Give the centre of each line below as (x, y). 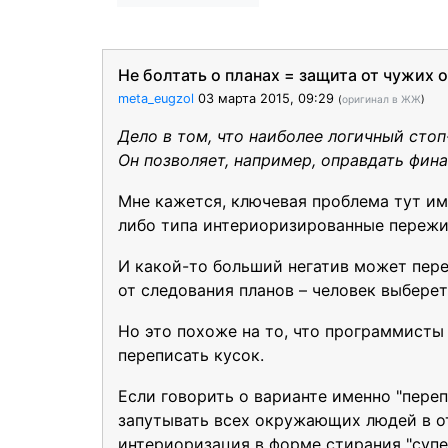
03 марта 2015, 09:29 (266, 98)
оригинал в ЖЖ (381, 99)
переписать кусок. (191, 355)
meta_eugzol (156, 98)
